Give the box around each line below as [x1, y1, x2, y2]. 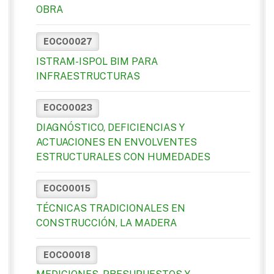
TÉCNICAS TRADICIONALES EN [36, 202, 185, 215]
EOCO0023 [43, 103, 92, 113]
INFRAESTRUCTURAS [36, 70, 140, 82]
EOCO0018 [43, 250, 91, 260]
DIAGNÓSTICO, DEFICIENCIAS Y [36, 121, 185, 133]
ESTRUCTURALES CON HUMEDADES [36, 150, 210, 163]
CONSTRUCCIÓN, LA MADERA [36, 217, 177, 229]
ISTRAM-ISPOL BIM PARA [36, 55, 158, 67]
